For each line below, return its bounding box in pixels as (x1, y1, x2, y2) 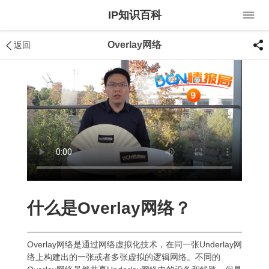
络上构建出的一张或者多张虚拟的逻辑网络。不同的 (27, 252, 220, 262)
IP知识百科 (107, 9, 162, 21)
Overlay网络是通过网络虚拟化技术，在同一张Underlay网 (27, 240, 242, 250)
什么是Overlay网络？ (27, 199, 191, 218)
